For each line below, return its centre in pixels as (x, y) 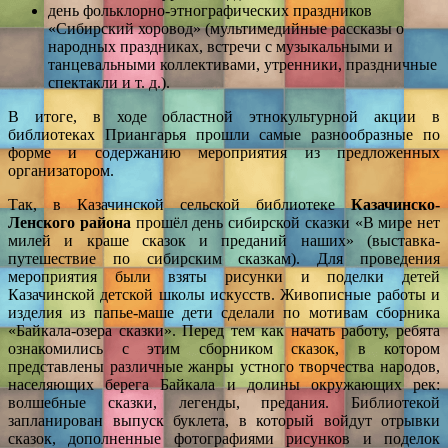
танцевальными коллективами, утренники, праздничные (242, 64)
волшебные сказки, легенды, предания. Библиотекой (224, 402)
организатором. (61, 170)
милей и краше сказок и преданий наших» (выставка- (224, 240)
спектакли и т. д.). (109, 82)
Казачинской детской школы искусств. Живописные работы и (224, 294)
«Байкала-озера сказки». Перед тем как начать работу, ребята (224, 330)
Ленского (41, 222)
